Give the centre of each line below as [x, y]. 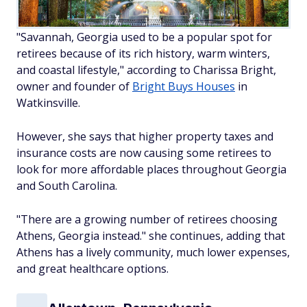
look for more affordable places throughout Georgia [151, 169]
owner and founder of [74, 86]
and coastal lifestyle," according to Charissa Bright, [146, 70]
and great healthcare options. [93, 268]
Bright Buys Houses [184, 86]
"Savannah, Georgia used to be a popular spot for [144, 37]
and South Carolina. [68, 185]
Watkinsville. [48, 102]
